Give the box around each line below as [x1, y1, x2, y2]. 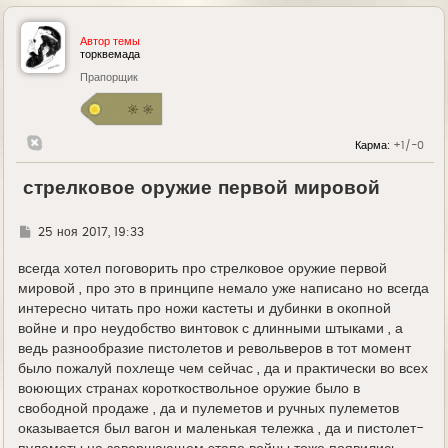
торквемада [80, 49, 141, 60]
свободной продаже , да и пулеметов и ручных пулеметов [18, 402, 400, 417]
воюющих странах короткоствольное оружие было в [18, 382, 361, 397]
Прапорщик [80, 72, 139, 83]
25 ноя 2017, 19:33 [37, 226, 144, 239]
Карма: [355, 140, 393, 151]
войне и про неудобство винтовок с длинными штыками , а [18, 322, 404, 337]
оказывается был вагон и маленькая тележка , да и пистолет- [18, 422, 425, 437]
